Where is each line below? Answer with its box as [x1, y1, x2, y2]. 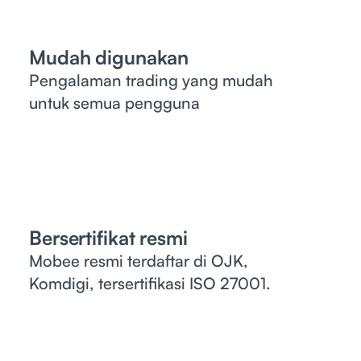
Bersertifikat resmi [29, 226, 188, 251]
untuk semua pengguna [29, 93, 200, 114]
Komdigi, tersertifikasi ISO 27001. [29, 273, 271, 294]
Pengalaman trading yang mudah [29, 70, 273, 91]
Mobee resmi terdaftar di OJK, [29, 251, 248, 272]
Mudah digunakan [29, 45, 189, 70]
